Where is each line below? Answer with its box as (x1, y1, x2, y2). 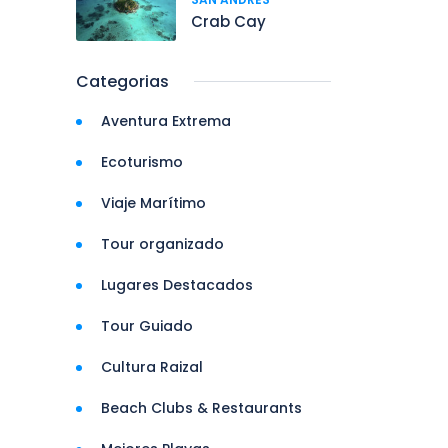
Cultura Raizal (101, 357, 203, 377)
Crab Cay (191, 11, 266, 32)
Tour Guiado (101, 316, 193, 336)
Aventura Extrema (101, 111, 231, 131)
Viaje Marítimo (101, 193, 206, 213)
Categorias (76, 70, 169, 93)
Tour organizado (101, 234, 224, 254)
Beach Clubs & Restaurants (101, 398, 302, 418)
